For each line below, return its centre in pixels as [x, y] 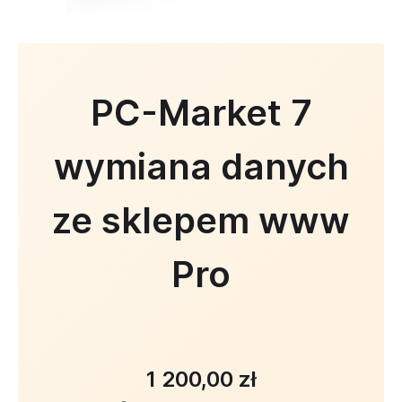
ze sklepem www [201, 220]
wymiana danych [201, 166]
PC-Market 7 [201, 113]
